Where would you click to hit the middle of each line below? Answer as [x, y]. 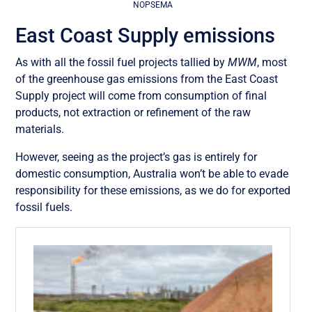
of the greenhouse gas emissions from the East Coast [147, 79]
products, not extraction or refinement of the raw [133, 112]
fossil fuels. [44, 207]
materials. [40, 129]
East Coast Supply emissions [146, 35]
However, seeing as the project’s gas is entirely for [136, 157]
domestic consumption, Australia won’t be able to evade [152, 173]
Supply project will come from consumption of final [141, 95]
